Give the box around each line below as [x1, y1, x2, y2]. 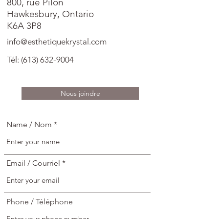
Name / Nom [6, 120, 52, 130]
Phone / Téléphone [6, 197, 73, 207]
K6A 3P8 [7, 20, 42, 32]
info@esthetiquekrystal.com [7, 37, 107, 47]
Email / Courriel [6, 158, 60, 168]
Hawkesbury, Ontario [7, 8, 94, 20]
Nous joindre [60, 89, 100, 98]
